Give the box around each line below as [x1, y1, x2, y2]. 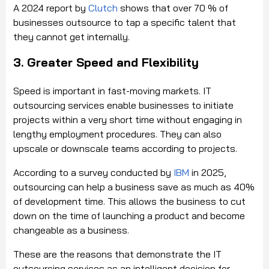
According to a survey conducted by [13, 166, 174, 178]
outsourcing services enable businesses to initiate [13, 98, 234, 111]
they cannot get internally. [13, 30, 130, 43]
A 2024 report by [13, 1, 88, 14]
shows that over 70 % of [118, 1, 228, 14]
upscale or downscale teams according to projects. [13, 142, 237, 154]
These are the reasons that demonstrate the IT [13, 247, 222, 260]
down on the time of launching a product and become [13, 209, 245, 222]
